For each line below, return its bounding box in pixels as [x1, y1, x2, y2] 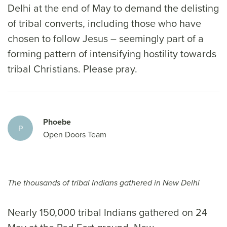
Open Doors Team [43, 129, 106, 140]
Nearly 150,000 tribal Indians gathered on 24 [8, 205, 207, 219]
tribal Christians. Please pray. [8, 61, 137, 76]
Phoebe [43, 116, 71, 128]
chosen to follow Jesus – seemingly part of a [8, 31, 204, 46]
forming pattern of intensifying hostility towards [8, 46, 216, 61]
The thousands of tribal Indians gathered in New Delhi [8, 178, 200, 188]
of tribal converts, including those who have [8, 16, 201, 30]
